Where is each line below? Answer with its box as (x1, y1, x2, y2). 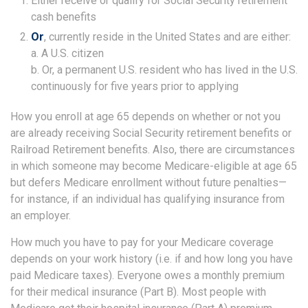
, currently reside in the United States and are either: (44, 30, 291, 43)
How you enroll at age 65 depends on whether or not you (10, 109, 280, 123)
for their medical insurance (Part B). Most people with (10, 285, 266, 298)
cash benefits (31, 10, 96, 23)
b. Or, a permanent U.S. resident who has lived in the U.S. (31, 63, 298, 76)
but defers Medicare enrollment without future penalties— (10, 175, 287, 189)
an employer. (10, 208, 71, 222)
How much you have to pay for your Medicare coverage (10, 235, 274, 249)
